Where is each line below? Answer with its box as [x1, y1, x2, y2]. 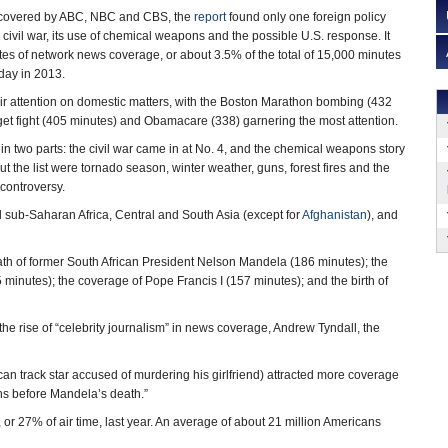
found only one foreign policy [226, 10, 386, 24]
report [194, 10, 226, 24]
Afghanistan [302, 208, 367, 222]
